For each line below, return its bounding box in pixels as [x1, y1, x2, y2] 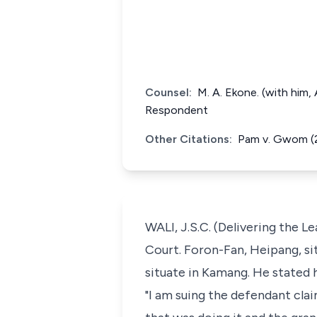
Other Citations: [145, 132, 232, 146]
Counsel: [145, 86, 192, 99]
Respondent [145, 103, 208, 117]
